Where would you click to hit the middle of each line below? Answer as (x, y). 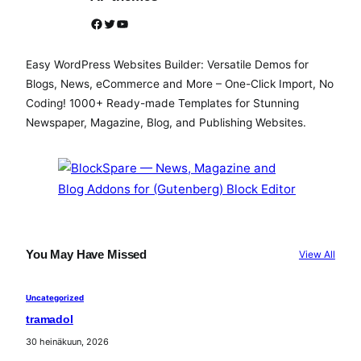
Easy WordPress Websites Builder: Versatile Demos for (167, 65)
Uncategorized (55, 298)
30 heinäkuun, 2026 (67, 342)
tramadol (50, 320)
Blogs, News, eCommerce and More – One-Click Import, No (180, 84)
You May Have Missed (87, 254)
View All (317, 255)
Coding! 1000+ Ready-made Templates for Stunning (162, 104)
